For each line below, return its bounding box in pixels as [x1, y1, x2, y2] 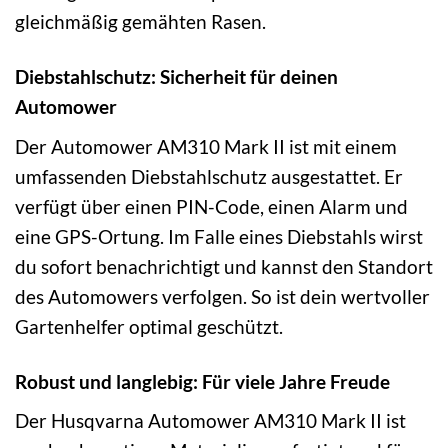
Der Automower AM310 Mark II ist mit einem [15, 134, 397, 158]
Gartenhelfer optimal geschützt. [15, 314, 283, 338]
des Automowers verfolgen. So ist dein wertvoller [15, 284, 430, 308]
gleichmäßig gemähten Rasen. [15, 10, 266, 34]
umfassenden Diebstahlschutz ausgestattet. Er [15, 164, 403, 188]
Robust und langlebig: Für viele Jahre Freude [15, 369, 390, 393]
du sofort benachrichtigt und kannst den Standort [15, 254, 433, 278]
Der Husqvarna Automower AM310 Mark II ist [15, 409, 406, 433]
